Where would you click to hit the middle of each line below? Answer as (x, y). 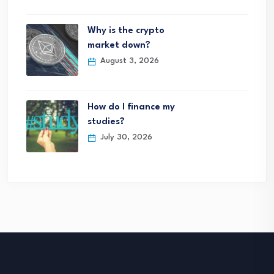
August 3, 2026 (128, 61)
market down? (119, 46)
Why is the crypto (126, 31)
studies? (106, 122)
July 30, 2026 (125, 138)
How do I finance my (131, 108)
